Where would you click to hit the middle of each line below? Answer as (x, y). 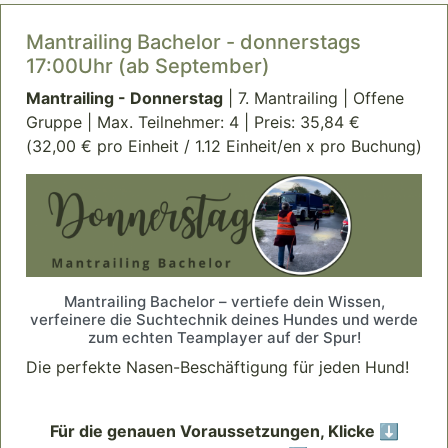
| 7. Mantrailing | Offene (313, 98)
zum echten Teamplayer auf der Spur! (224, 338)
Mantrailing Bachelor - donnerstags (193, 42)
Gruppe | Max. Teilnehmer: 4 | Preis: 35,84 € (193, 122)
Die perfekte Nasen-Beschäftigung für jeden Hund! (217, 367)
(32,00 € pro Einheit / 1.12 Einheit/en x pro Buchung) (224, 146)
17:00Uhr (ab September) (148, 66)
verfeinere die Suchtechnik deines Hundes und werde (224, 320)
